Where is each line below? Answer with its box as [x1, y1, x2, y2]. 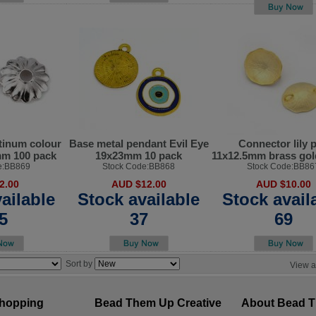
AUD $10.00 [255, 178, 311, 190]
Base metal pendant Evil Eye [68, 137, 209, 150]
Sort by [66, 258, 95, 269]
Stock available [78, 189, 200, 209]
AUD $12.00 [111, 178, 166, 190]
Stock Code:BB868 [102, 161, 175, 171]
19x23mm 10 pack [95, 149, 182, 162]
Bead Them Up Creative [95, 297, 221, 310]
